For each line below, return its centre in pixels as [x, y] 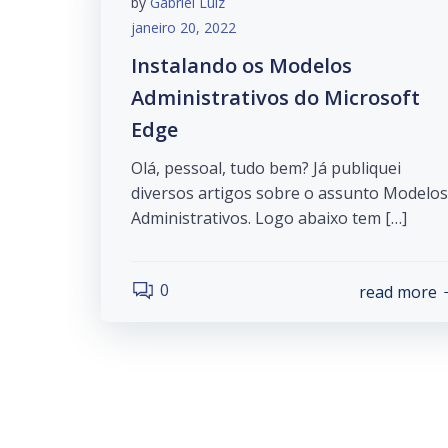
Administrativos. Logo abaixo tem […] [269, 218]
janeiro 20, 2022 [183, 27]
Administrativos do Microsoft [275, 97]
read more [398, 291]
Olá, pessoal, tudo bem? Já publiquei [266, 168]
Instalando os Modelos [241, 65]
